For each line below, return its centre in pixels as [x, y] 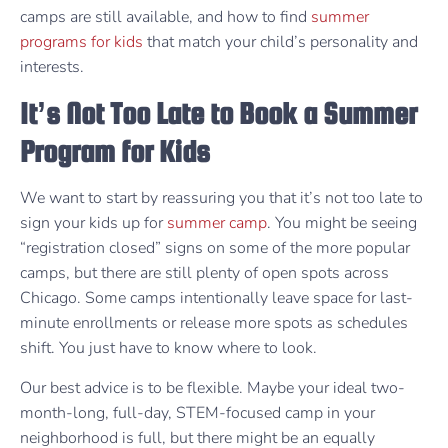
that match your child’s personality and [280, 42]
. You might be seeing [342, 223]
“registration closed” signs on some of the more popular [215, 248]
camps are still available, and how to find [165, 17]
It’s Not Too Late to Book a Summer [218, 113]
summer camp [217, 223]
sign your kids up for [93, 223]
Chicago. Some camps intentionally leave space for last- [216, 298]
